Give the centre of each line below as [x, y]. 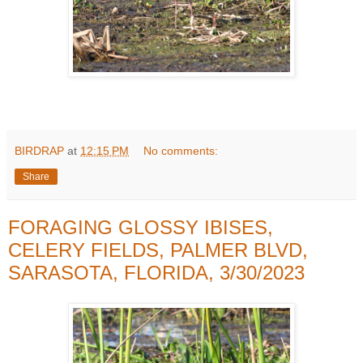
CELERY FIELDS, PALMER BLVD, [158, 250]
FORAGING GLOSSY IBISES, [141, 227]
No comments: [181, 150]
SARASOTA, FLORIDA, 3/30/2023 [156, 272]
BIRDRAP [39, 150]
